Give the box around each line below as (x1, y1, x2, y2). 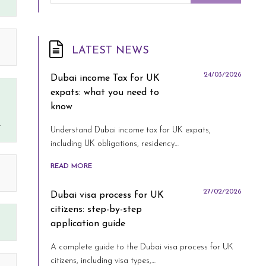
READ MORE (50, 163, 92, 170)
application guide (50, 219, 125, 229)
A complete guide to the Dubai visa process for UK (50, 243, 233, 252)
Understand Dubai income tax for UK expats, (50, 126, 211, 135)
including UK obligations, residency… (50, 140, 179, 148)
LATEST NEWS (72, 45, 149, 56)
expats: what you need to (50, 88, 159, 97)
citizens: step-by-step (50, 205, 142, 214)
